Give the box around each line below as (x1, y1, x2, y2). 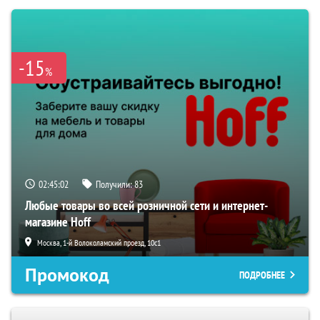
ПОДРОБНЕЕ (239, 268, 285, 281)
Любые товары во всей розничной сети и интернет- (25, 196, 268, 214)
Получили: (96, 177, 134, 191)
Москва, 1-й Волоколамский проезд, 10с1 (37, 236, 161, 248)
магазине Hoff (25, 213, 91, 230)
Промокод (25, 262, 109, 287)
